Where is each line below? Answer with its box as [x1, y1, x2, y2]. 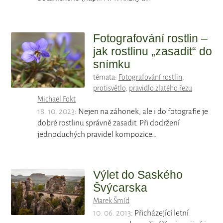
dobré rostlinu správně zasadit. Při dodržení [37, 118, 180, 128]
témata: [93, 73, 118, 82]
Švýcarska [93, 181, 147, 195]
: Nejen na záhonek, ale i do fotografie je [75, 107, 209, 116]
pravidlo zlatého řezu [129, 84, 192, 93]
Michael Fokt [37, 95, 76, 104]
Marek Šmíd [93, 197, 129, 205]
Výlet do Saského [93, 168, 183, 182]
